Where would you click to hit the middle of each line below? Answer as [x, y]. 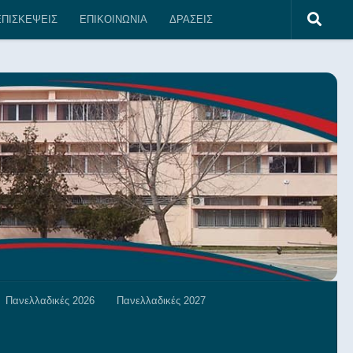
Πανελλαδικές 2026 [50, 300]
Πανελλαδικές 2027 [161, 300]
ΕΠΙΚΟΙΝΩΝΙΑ [113, 19]
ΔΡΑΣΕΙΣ [191, 19]
